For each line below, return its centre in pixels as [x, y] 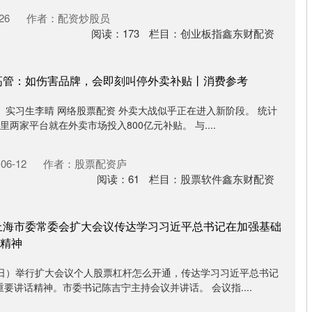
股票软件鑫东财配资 [227, 179]
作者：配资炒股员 [68, 18]
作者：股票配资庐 [85, 163]
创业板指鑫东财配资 [227, 33]
